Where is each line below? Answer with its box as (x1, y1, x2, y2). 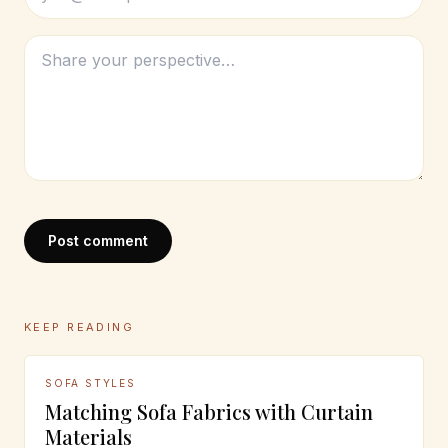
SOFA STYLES (45, 376, 136, 389)
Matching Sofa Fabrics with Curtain (45, 397, 373, 425)
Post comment (48, 231, 148, 249)
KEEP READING (24, 319, 135, 334)
